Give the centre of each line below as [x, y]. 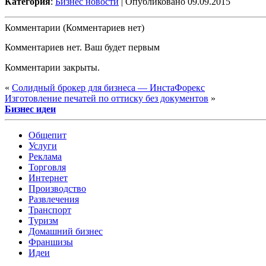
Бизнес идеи [30, 109]
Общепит [47, 135]
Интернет [48, 178]
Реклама [45, 156]
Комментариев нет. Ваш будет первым [82, 47]
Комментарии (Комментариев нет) [75, 27]
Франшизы [51, 242]
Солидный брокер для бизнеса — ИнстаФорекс [108, 87]
